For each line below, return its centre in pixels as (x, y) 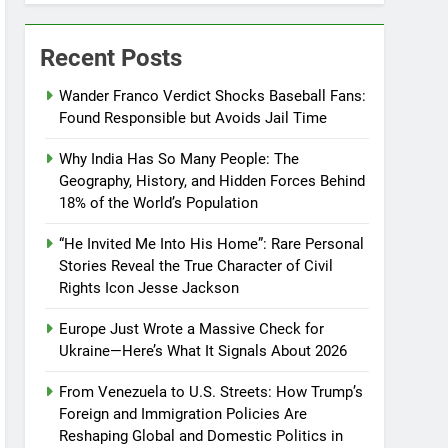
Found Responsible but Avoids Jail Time (193, 118)
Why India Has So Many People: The (179, 159)
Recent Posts (111, 58)
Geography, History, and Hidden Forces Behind (212, 181)
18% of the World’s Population (159, 203)
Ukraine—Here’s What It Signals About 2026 (203, 351)
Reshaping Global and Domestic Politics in (201, 436)
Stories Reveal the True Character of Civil (196, 266)
